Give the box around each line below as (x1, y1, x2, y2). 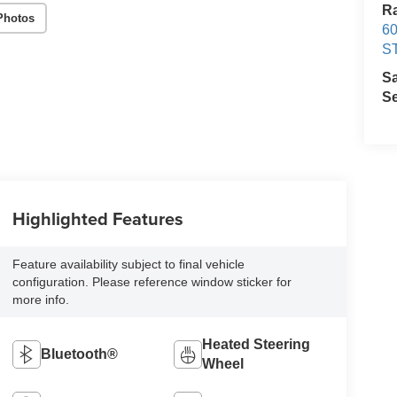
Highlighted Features (12, 206, 183, 232)
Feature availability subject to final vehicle (12, 257, 245, 271)
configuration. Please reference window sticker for (12, 275, 292, 289)
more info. (12, 292, 69, 307)
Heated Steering (202, 336, 311, 352)
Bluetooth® (40, 346, 118, 362)
